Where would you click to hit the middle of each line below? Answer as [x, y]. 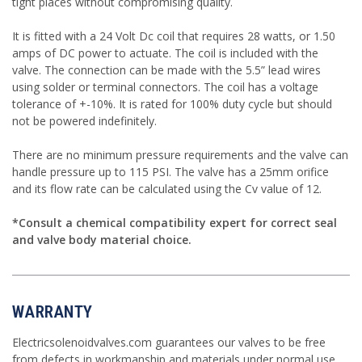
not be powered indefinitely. [84, 120]
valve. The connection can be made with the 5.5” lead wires [166, 69]
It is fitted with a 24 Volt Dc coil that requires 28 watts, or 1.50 [174, 36]
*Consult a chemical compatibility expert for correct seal [175, 222]
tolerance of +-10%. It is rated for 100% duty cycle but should [172, 103]
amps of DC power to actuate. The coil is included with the [165, 53]
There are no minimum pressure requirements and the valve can [180, 154]
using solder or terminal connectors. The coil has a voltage [165, 86]
